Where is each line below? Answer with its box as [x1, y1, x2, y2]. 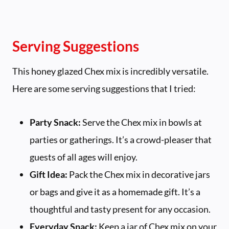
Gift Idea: [30, 169, 67, 180]
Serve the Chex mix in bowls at [81, 117, 202, 128]
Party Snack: [30, 117, 81, 128]
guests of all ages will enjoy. [30, 151, 138, 163]
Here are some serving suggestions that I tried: [12, 83, 196, 95]
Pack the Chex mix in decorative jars [67, 169, 210, 180]
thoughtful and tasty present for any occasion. [30, 203, 211, 215]
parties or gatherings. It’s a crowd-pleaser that [30, 134, 212, 146]
